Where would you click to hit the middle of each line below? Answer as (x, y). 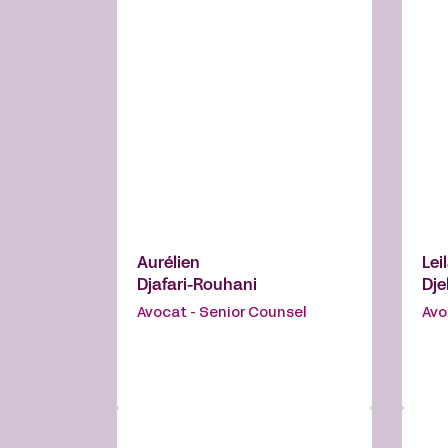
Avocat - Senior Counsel (222, 314)
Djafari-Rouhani (197, 286)
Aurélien (168, 264)
